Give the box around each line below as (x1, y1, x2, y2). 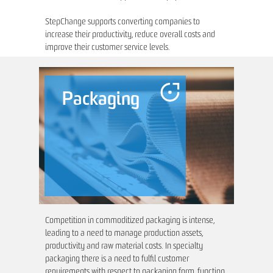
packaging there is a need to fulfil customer (45, 255, 189, 264)
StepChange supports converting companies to (45, 18, 200, 27)
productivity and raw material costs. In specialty (45, 242, 203, 252)
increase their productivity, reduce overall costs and (45, 30, 215, 40)
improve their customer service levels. (45, 43, 170, 53)
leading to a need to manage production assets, (45, 229, 203, 239)
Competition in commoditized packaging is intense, (45, 216, 214, 226)
